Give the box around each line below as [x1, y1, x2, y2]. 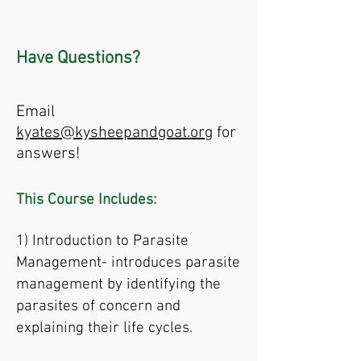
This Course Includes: [16, 191, 156, 210]
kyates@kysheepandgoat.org [16, 123, 213, 143]
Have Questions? [16, 48, 140, 70]
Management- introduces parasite [16, 254, 240, 273]
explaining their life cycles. [16, 319, 193, 338]
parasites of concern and [16, 297, 180, 317]
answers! [16, 144, 80, 164]
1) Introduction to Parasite [16, 232, 189, 251]
